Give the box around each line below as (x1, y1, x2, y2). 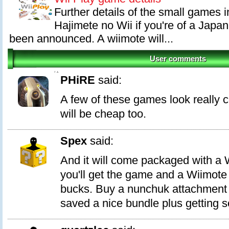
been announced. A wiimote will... (9, 32, 173, 45)
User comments (149, 55, 206, 63)
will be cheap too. (60, 107, 146, 120)
